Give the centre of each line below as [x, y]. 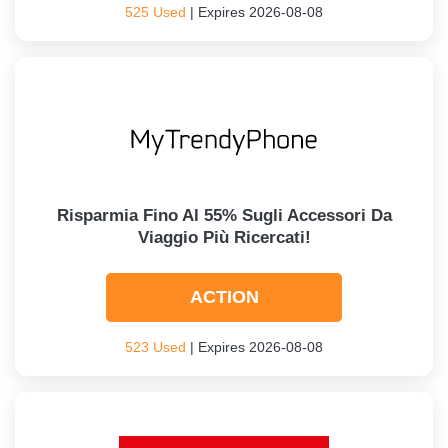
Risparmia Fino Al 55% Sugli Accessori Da [224, 215]
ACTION [224, 297]
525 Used [155, 12]
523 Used [155, 347]
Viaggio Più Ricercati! [224, 237]
